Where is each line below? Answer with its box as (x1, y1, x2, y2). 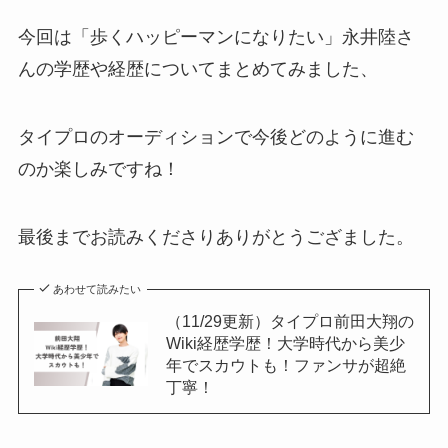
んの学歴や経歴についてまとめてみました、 (17, 59, 378, 80)
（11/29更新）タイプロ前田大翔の (165, 311, 414, 330)
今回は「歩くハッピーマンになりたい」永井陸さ (17, 27, 414, 48)
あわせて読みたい (53, 282, 142, 295)
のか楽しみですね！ (17, 159, 180, 180)
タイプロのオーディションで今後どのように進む (17, 127, 414, 148)
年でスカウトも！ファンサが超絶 (165, 355, 406, 374)
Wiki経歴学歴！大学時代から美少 (165, 333, 405, 352)
